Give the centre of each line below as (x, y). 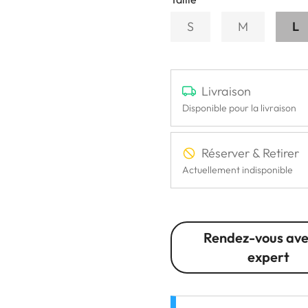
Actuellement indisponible (238, 169)
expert (269, 256)
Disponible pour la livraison (239, 108)
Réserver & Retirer (250, 153)
